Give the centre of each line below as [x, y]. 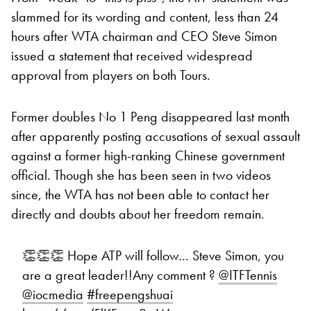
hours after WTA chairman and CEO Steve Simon [144, 36]
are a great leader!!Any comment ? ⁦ [120, 275]
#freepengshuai [130, 294]
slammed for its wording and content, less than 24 [145, 16]
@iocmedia [53, 294]
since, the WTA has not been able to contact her [140, 194]
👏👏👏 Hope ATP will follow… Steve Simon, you [153, 255]
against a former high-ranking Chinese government [148, 155]
